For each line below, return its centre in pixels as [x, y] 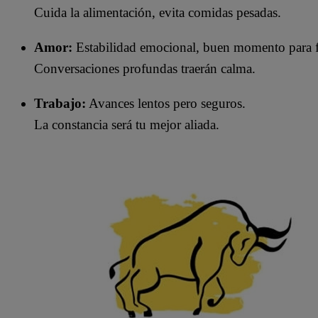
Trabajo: [60, 104]
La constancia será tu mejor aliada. [127, 125]
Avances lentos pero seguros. [166, 104]
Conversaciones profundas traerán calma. [145, 69]
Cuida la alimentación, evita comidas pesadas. [158, 13]
